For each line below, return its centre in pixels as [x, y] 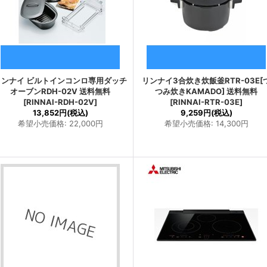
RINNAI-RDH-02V [60, 102]
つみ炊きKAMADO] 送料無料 [206, 91]
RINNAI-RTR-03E [206, 102]
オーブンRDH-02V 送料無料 [60, 91]
